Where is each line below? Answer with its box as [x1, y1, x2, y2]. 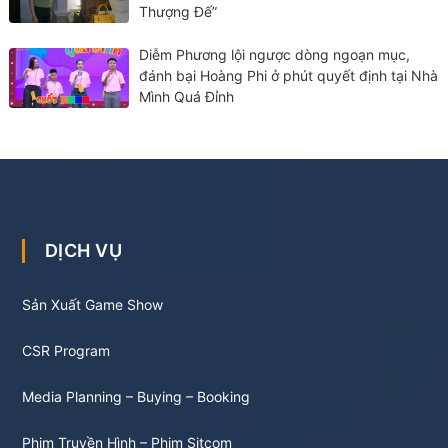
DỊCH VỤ [58, 240, 123, 262]
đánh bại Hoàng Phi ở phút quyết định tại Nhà [139, 66, 439, 84]
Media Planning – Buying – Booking [21, 388, 250, 406]
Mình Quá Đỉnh [139, 87, 235, 105]
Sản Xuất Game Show [21, 296, 163, 314]
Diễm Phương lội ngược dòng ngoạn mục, [139, 45, 411, 63]
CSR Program [21, 342, 110, 360]
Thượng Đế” [139, 3, 218, 21]
